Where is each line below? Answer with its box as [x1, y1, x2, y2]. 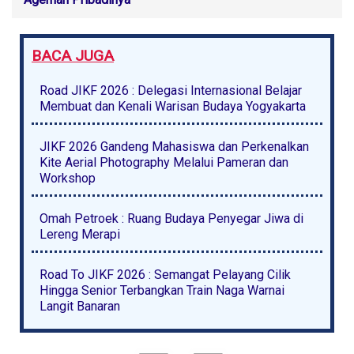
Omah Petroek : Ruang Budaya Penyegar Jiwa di [40, 210, 303, 226]
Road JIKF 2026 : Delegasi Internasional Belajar [40, 82, 302, 98]
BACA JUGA [32, 46, 114, 65]
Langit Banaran [40, 298, 120, 314]
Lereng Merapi [40, 226, 120, 242]
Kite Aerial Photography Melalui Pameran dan [40, 154, 288, 170]
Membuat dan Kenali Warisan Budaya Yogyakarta [40, 98, 306, 114]
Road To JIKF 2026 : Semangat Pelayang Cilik [40, 266, 291, 282]
